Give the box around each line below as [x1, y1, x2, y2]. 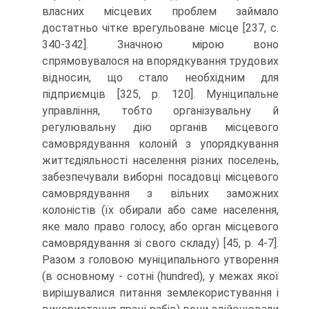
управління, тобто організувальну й [42, 104, 279, 117]
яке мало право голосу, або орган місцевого [42, 220, 279, 233]
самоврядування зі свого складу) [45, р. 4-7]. [42, 237, 279, 250]
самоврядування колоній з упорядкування [42, 137, 279, 150]
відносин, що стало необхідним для [42, 71, 279, 84]
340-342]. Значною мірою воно [42, 38, 279, 51]
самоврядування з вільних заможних [42, 187, 279, 200]
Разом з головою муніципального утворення [42, 253, 279, 266]
